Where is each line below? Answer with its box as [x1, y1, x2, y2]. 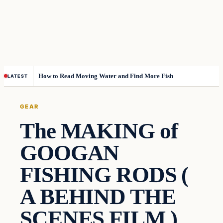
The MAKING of [20, 118, 178, 143]
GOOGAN [20, 140, 119, 165]
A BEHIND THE [20, 184, 176, 209]
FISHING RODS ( [20, 162, 189, 187]
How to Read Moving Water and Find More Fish [38, 72, 174, 80]
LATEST [7, 73, 28, 79]
